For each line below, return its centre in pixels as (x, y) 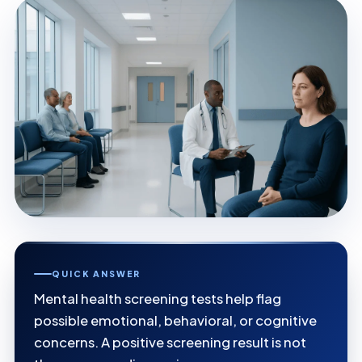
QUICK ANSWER (96, 274)
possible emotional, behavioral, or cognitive (175, 321)
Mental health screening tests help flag (158, 299)
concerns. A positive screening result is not (170, 343)
